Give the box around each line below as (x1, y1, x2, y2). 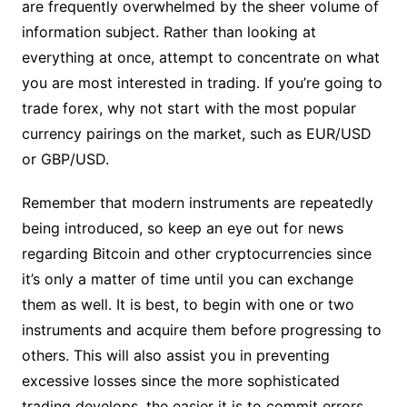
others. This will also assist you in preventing (21, 345, 330, 364)
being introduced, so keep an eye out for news (21, 218, 343, 237)
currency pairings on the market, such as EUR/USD (21, 124, 372, 143)
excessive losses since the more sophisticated (21, 371, 340, 390)
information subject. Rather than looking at (21, 22, 316, 41)
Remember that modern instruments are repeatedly (21, 193, 373, 212)
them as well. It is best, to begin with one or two (21, 294, 354, 313)
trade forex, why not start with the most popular (21, 98, 356, 117)
